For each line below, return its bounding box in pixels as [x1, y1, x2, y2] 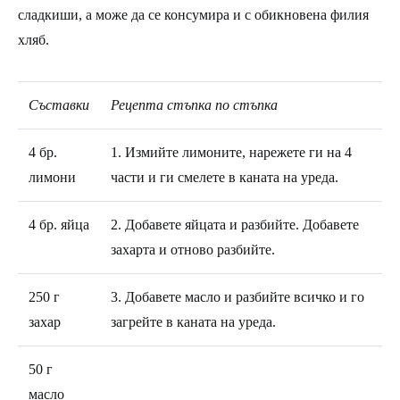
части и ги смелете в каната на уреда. [111, 169, 338, 185]
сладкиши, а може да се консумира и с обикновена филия [18, 6, 369, 22]
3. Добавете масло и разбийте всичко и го [111, 288, 364, 304]
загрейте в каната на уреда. [111, 313, 276, 329]
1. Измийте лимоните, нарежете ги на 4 [111, 144, 352, 160]
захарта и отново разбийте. [111, 241, 275, 257]
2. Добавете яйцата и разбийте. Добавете [111, 216, 359, 232]
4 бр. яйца [29, 216, 89, 232]
